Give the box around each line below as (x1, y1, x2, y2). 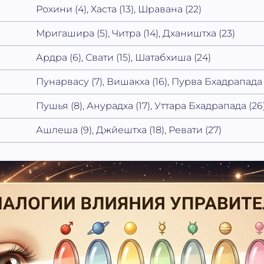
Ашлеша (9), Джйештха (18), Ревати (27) (36, 124, 222, 136)
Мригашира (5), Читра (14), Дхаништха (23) (36, 27, 236, 39)
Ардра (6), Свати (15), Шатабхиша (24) (36, 51, 212, 63)
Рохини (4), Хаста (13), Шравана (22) (36, 3, 202, 15)
